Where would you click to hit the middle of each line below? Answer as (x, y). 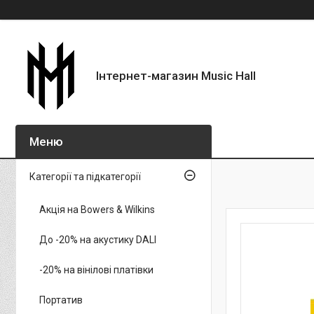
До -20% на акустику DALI (98, 240)
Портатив (61, 300)
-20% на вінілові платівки (96, 270)
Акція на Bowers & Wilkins (97, 210)
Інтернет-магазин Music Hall (176, 75)
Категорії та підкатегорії (85, 177)
